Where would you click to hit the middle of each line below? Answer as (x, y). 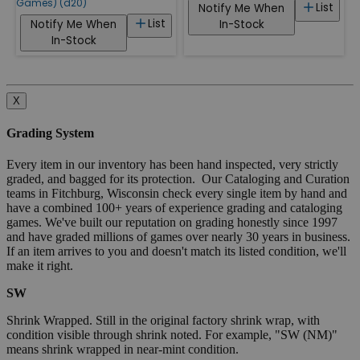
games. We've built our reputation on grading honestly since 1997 (172, 223)
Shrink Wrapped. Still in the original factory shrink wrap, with (163, 321)
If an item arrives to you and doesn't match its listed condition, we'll (176, 252)
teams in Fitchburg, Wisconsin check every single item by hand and (177, 194)
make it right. (40, 266)
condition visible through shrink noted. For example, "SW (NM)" (172, 335)
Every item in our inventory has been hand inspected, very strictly (172, 165)
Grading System (50, 133)
